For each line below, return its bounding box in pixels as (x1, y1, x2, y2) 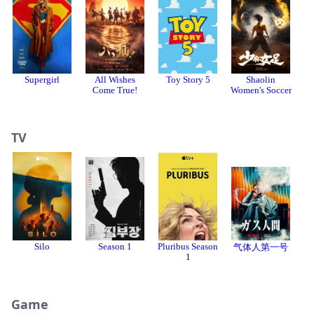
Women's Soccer (230, 86, 292, 96)
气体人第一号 (233, 243, 288, 253)
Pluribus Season (158, 242, 218, 252)
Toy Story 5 (165, 75, 210, 86)
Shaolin (246, 75, 275, 86)
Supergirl (25, 75, 60, 86)
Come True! (93, 86, 137, 96)
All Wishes (95, 75, 135, 86)
